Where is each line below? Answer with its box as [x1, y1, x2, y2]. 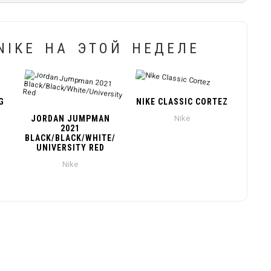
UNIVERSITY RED [36, 143, 105, 153]
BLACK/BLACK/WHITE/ [25, 133, 116, 143]
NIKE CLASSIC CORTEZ [135, 97, 228, 107]
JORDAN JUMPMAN [30, 114, 110, 124]
